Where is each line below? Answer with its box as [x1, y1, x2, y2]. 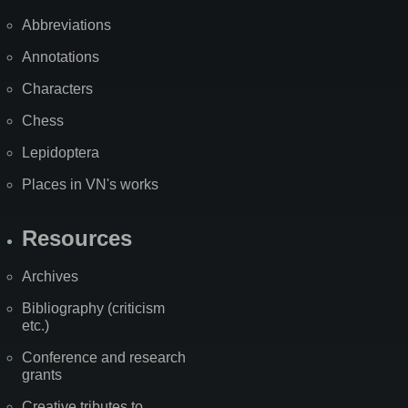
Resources [22, 225, 132, 250]
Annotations [22, 48, 99, 65]
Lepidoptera [22, 144, 99, 160]
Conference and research [22, 349, 186, 365]
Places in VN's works [22, 176, 158, 192]
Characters [22, 80, 93, 97]
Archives [22, 268, 78, 284]
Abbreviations [22, 16, 111, 33]
